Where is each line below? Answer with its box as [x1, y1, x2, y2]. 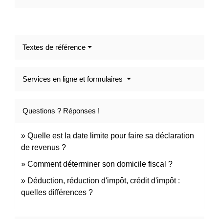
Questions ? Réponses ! [22, 107, 100, 115]
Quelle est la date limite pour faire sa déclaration [27, 131, 194, 140]
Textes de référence [22, 43, 86, 52]
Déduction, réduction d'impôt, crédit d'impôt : [27, 176, 180, 185]
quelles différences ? [21, 188, 93, 197]
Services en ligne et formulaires [22, 75, 125, 84]
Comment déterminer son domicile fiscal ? [27, 160, 173, 169]
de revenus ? [21, 143, 66, 152]
